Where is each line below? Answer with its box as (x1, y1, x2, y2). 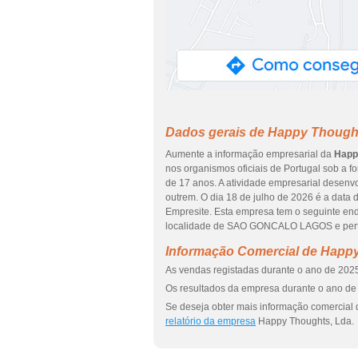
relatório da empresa (165, 316, 256, 327)
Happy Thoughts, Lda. (256, 316, 354, 327)
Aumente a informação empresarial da (165, 149, 334, 160)
